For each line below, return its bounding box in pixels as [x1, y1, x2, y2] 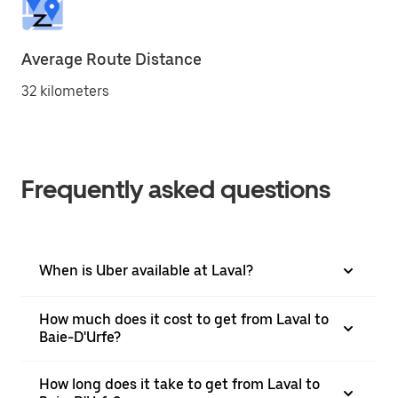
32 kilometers [21, 83, 109, 99]
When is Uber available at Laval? [39, 262, 253, 279]
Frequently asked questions [21, 174, 330, 204]
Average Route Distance [21, 50, 202, 68]
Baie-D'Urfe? [39, 329, 121, 346]
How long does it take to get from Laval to [39, 376, 320, 393]
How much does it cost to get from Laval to [39, 311, 329, 328]
